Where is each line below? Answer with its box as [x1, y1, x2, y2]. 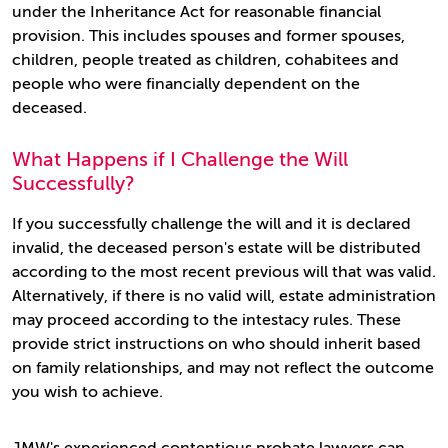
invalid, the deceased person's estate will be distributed [12, 239, 421, 257]
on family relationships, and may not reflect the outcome [12, 359, 434, 377]
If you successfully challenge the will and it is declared [12, 215, 411, 233]
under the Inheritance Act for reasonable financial [12, 3, 381, 21]
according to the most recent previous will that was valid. [12, 263, 436, 281]
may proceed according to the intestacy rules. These [12, 311, 401, 329]
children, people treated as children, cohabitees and [12, 51, 399, 69]
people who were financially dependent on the [12, 75, 360, 93]
